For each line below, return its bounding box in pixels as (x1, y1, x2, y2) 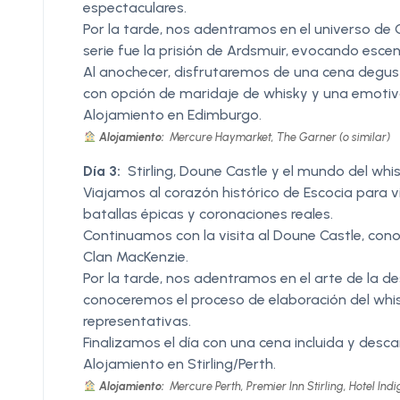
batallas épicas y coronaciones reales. (83, 204, 333, 222)
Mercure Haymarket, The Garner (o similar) (166, 129, 390, 144)
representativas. (83, 312, 191, 329)
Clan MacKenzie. (83, 247, 188, 265)
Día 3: (83, 162, 121, 179)
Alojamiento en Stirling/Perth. (83, 354, 276, 372)
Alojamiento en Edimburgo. (83, 105, 262, 123)
